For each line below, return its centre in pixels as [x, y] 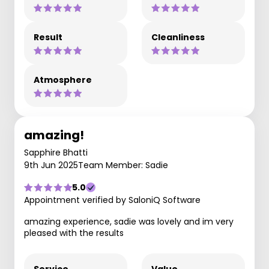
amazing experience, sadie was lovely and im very [129, 222]
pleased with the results [74, 233]
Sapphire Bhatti [56, 153]
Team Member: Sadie [123, 165]
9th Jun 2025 [51, 165]
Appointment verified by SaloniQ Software [112, 200]
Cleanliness [178, 37]
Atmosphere [63, 80]
